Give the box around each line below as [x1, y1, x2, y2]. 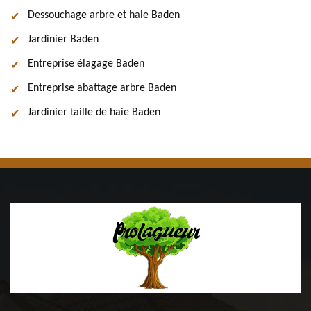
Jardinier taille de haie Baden [28, 107, 160, 118]
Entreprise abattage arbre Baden [28, 83, 176, 94]
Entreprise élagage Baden [28, 58, 144, 69]
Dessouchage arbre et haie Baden [28, 10, 180, 21]
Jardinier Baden [28, 34, 99, 45]
